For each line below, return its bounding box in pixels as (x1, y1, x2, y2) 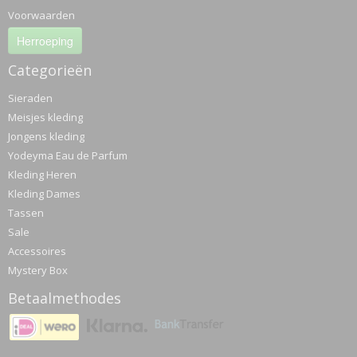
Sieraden (8, 91, 53, 105)
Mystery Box (8, 263, 68, 277)
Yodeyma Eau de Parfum (8, 148, 127, 163)
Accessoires (8, 244, 66, 258)
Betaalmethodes (8, 288, 121, 308)
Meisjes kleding (8, 110, 83, 124)
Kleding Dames (8, 186, 80, 201)
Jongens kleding (8, 129, 84, 143)
